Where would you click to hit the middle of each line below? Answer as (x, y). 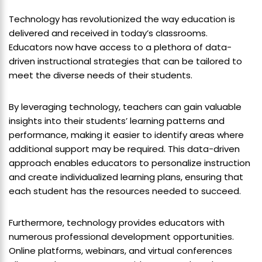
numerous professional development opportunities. (121, 236)
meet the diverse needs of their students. (101, 75)
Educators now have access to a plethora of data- (120, 47)
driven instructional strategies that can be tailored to (125, 61)
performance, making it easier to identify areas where (126, 135)
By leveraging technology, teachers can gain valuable (125, 106)
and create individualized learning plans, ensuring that (126, 177)
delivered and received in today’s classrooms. (108, 33)
